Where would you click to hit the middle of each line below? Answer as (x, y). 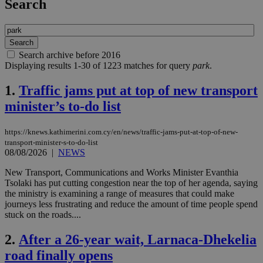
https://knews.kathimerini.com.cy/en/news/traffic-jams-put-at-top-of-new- (121, 132)
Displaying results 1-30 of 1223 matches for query (99, 66)
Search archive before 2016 (70, 55)
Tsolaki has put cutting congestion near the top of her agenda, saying (131, 183)
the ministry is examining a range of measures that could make (119, 194)
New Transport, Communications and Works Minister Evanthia (122, 173)
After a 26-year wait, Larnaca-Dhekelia (138, 239)
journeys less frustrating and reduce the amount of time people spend (131, 204)
